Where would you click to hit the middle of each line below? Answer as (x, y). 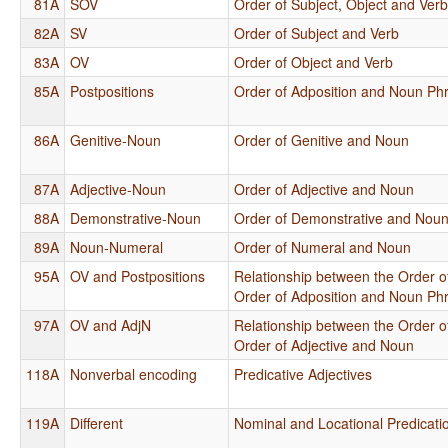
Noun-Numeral (117, 246)
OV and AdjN (111, 324)
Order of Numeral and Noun (323, 246)
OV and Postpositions (138, 275)
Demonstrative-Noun (136, 217)
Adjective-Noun (118, 188)
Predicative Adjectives (303, 373)
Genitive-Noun (116, 139)
